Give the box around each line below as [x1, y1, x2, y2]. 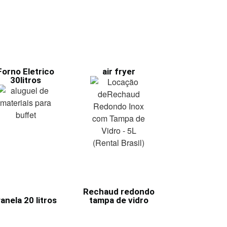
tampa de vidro [89, 195, 148, 205]
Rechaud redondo [83, 186, 155, 197]
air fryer [102, 66, 135, 77]
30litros [10, 74, 42, 85]
